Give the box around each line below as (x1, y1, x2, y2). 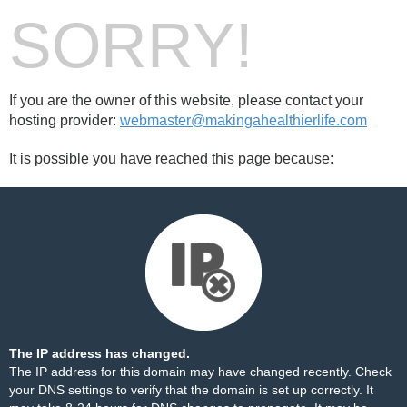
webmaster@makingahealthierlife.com (120, 113, 367, 128)
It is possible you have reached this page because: (9, 151, 333, 166)
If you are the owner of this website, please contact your (9, 93, 363, 108)
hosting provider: (9, 113, 120, 128)
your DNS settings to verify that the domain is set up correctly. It (9, 382, 373, 397)
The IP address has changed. (9, 346, 190, 361)
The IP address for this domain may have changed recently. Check (9, 364, 392, 379)
